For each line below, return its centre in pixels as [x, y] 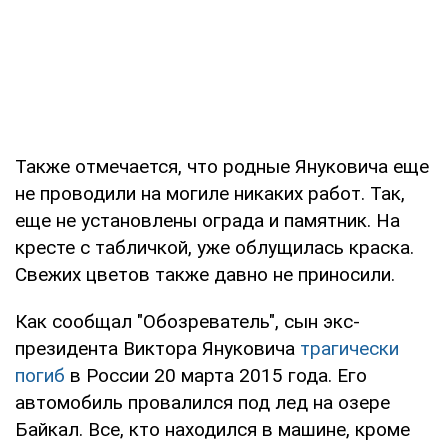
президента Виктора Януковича [157, 348]
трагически [349, 348]
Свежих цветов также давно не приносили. [205, 274]
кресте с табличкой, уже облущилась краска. [214, 247]
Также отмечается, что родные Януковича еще [222, 166]
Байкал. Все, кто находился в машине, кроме [212, 429]
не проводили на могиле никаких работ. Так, [210, 193]
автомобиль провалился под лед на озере [202, 402]
